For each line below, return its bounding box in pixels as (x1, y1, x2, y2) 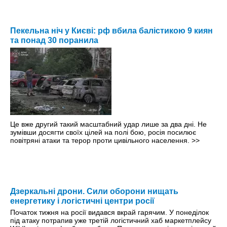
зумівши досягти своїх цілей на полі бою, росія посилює (10, 128, 196, 137)
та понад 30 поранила (10, 36, 98, 45)
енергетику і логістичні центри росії (10, 197, 155, 206)
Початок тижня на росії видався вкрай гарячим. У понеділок (10, 208, 209, 217)
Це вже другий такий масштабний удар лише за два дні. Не (10, 120, 207, 129)
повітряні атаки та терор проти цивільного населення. (10, 136, 192, 145)
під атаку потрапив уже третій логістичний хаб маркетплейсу (10, 216, 211, 225)
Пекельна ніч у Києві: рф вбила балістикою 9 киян (10, 26, 213, 35)
